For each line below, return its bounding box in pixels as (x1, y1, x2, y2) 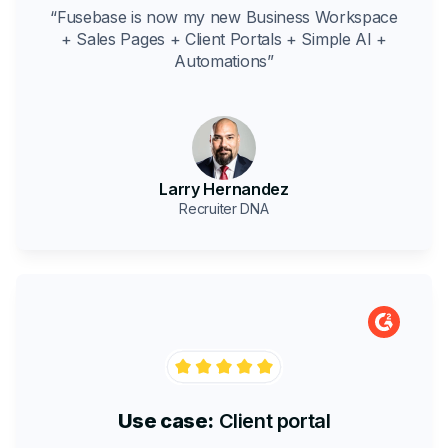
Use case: (117, 409, 214, 434)
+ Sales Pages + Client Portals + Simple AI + (61, 29, 387, 50)
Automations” (174, 51, 274, 72)
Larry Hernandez (159, 179, 289, 200)
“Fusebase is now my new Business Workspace (50, 7, 398, 28)
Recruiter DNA (179, 200, 269, 218)
